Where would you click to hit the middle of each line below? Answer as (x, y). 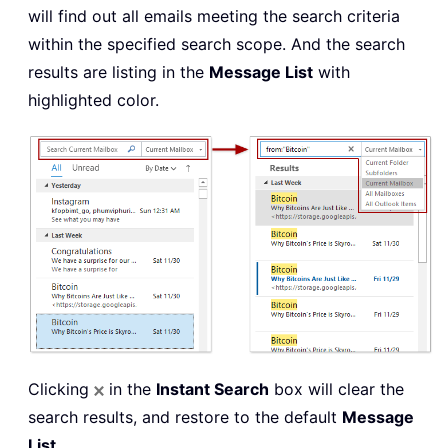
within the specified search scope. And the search (216, 43)
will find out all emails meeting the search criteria (214, 15)
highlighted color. (93, 99)
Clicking (61, 388)
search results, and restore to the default (185, 416)
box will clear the (336, 388)
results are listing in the (118, 71)
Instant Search (212, 388)
